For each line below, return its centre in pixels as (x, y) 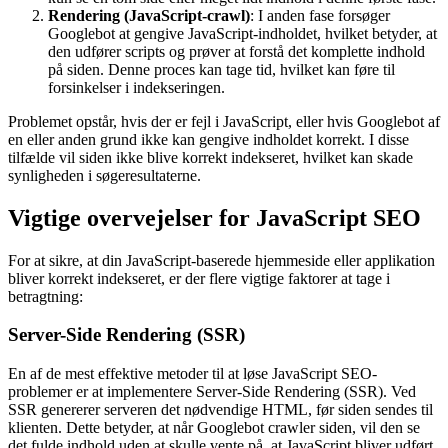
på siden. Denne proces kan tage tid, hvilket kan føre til (221, 69)
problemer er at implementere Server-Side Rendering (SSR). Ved (212, 391)
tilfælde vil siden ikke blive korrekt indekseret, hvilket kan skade (210, 157)
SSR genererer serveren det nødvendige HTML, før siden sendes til (220, 409)
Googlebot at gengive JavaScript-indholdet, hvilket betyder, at (242, 33)
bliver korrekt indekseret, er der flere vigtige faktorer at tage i (199, 278)
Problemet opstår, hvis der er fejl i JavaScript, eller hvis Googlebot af (224, 121)
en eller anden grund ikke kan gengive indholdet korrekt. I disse (208, 139)
